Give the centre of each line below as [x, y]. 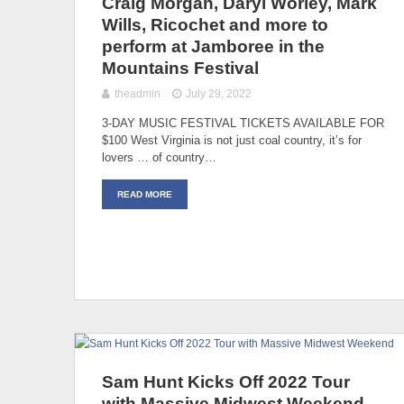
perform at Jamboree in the [213, 46]
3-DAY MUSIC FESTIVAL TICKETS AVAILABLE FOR [243, 123]
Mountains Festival [180, 68]
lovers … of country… [159, 157]
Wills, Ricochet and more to [215, 24]
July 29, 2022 [219, 93]
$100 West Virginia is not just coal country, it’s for [232, 140]
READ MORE [145, 194]
